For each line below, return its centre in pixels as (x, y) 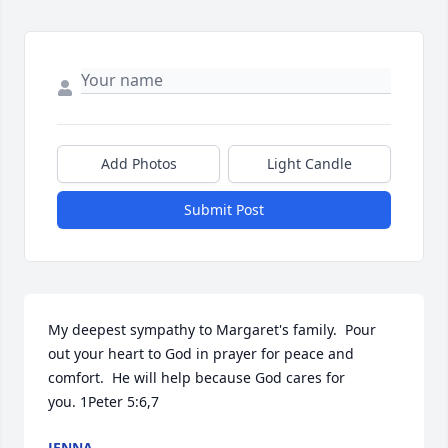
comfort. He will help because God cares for (196, 378)
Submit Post (224, 210)
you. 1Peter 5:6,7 (103, 402)
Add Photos (138, 164)
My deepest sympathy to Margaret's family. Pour (212, 330)
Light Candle (309, 164)
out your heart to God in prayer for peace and (201, 354)
